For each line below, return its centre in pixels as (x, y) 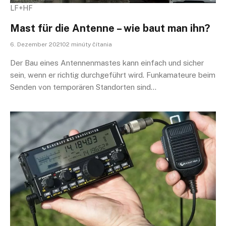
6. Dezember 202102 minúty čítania (61, 44)
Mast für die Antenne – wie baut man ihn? (110, 28)
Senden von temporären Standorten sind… (83, 87)
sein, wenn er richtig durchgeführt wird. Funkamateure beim (113, 75)
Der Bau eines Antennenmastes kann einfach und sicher (107, 63)
